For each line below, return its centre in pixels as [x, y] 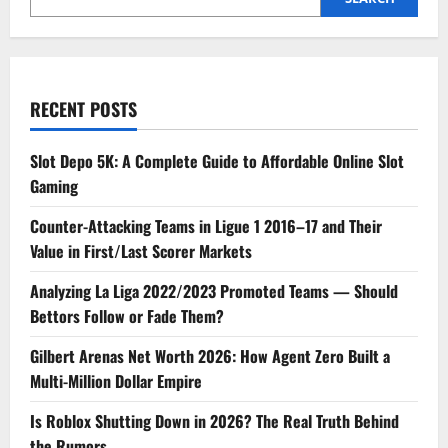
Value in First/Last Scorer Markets [141, 251]
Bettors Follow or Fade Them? [127, 316]
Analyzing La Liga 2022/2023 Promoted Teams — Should [214, 291]
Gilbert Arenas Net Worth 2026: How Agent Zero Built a [210, 356]
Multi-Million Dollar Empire [116, 381]
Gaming [54, 186]
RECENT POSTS [83, 109]
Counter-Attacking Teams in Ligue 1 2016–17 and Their [206, 226]
